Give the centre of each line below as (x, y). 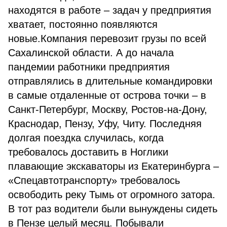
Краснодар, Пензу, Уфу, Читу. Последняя (105, 124)
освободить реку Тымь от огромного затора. (112, 195)
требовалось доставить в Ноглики (88, 152)
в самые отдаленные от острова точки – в (107, 95)
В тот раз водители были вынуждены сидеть (113, 209)
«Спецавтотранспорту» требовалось (94, 180)
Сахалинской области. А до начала (91, 53)
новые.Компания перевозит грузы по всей (107, 39)
